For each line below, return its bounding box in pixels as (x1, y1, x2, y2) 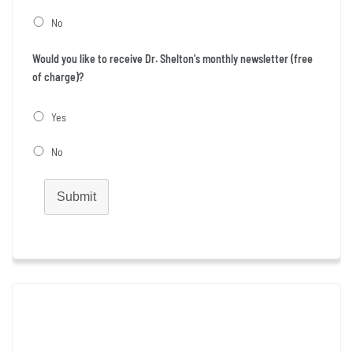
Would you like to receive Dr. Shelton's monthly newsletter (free (32, 51, 313, 65)
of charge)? (32, 69, 84, 84)
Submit (57, 189, 96, 203)
